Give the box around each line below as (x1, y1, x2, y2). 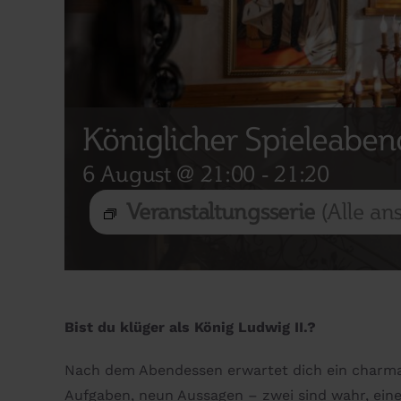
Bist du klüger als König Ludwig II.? (64, 319, 316, 336)
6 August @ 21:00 (82, 161, 256, 187)
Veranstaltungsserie (125, 199, 321, 225)
